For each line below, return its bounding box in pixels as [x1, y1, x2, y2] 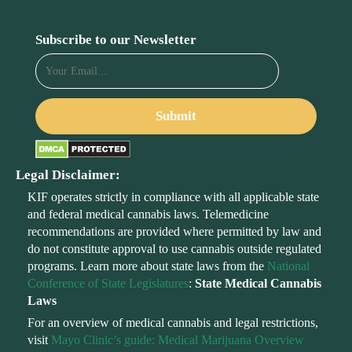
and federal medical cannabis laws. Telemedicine [27, 207, 269, 222]
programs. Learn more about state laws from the [27, 259, 267, 273]
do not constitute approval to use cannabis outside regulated [27, 242, 321, 256]
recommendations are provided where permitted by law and [27, 225, 321, 239]
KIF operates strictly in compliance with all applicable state [27, 190, 319, 204]
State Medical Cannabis [195, 277, 321, 291]
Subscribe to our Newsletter [35, 32, 196, 48]
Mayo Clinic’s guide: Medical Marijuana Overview [51, 333, 304, 347]
